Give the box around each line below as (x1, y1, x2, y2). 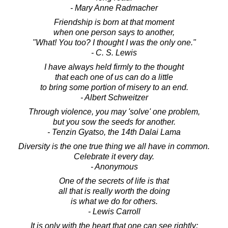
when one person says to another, (53, 27, 175, 37)
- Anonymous (90, 162, 138, 171)
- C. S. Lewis (91, 48, 137, 57)
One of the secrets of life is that (59, 176, 169, 185)
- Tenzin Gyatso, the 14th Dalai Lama (47, 127, 181, 136)
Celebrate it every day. (74, 152, 154, 161)
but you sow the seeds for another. (52, 117, 176, 126)
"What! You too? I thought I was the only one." (32, 38, 196, 47)
